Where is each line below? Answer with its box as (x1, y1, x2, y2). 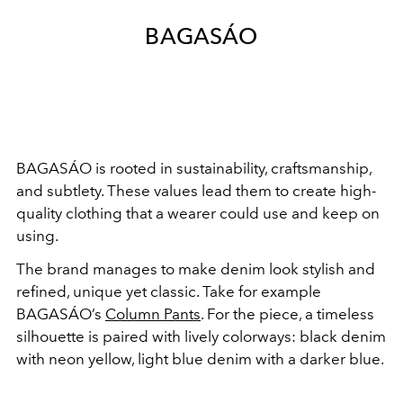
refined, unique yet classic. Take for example (16, 282, 321, 300)
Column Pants (105, 305, 201, 323)
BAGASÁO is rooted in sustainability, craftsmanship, (16, 159, 372, 177)
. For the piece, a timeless (201, 305, 374, 323)
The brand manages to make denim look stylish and (16, 260, 375, 278)
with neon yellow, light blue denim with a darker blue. (16, 350, 387, 368)
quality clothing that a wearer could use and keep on (16, 204, 380, 222)
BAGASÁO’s (16, 305, 105, 323)
